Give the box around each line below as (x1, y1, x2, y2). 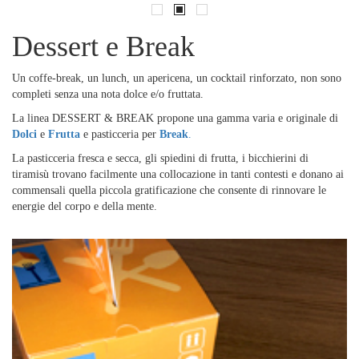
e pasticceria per (83, 128, 156, 141)
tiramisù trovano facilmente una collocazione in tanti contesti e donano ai (12, 168, 344, 181)
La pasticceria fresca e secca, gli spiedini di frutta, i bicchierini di (12, 152, 309, 165)
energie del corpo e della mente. (12, 200, 157, 213)
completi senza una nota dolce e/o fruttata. (12, 88, 204, 101)
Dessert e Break (12, 30, 195, 63)
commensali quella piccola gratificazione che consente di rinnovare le (12, 184, 326, 197)
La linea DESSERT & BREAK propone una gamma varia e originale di (12, 112, 338, 125)
